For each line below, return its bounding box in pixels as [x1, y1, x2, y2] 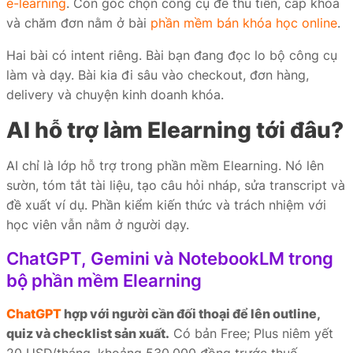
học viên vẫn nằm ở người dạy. [6, 217, 189, 232]
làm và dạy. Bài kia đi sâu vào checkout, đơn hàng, [6, 67, 309, 83]
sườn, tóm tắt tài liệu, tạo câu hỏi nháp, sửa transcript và [6, 177, 345, 193]
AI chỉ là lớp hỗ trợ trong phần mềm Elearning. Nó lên [6, 158, 324, 173]
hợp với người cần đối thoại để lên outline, [61, 306, 320, 321]
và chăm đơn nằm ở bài [6, 15, 150, 31]
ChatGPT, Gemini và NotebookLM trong [6, 248, 333, 269]
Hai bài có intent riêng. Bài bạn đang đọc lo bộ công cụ [6, 47, 337, 63]
